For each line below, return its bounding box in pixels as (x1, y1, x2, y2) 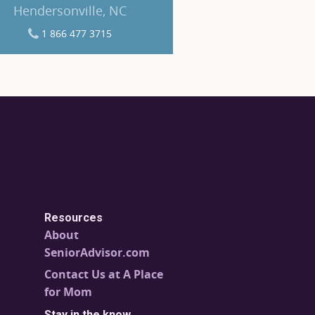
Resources (44, 211, 103, 224)
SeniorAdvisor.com (44, 245, 150, 258)
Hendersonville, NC (13, 2, 127, 19)
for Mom (44, 284, 93, 297)
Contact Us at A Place (44, 266, 164, 282)
